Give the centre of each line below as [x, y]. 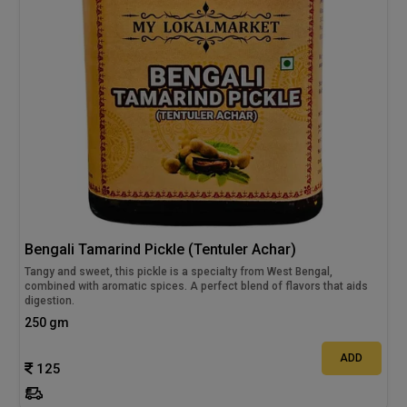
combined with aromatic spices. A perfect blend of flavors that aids [197, 287]
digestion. [50, 301]
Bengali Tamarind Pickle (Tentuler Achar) [161, 250]
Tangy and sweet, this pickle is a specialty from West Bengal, [179, 272]
